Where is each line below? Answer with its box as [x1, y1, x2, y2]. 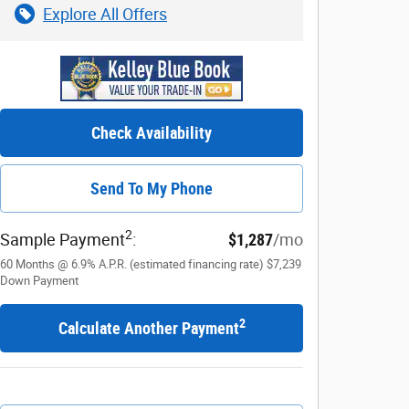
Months [16, 257, 55, 271]
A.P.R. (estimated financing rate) [99, 257, 264, 271]
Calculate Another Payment [58, 318, 239, 338]
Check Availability [91, 122, 212, 142]
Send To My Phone [90, 178, 213, 198]
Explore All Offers [43, 4, 167, 24]
